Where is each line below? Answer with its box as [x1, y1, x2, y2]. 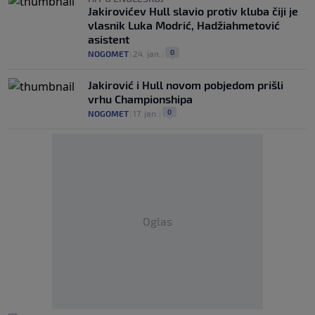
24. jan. [133, 49, 161, 58]
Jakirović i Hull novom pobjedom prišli [88, 78, 283, 91]
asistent [88, 32, 129, 46]
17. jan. [133, 108, 158, 118]
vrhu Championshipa [88, 92, 193, 105]
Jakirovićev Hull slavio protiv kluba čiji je [88, 4, 298, 18]
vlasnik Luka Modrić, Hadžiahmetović [88, 18, 280, 32]
